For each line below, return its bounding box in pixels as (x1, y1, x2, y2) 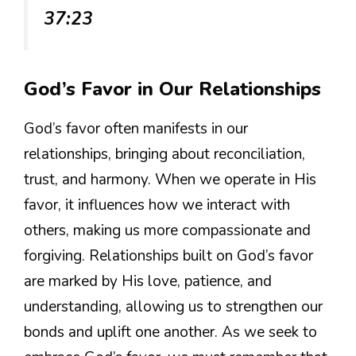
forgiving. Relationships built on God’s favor (24, 245, 313, 266)
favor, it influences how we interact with (24, 194, 290, 215)
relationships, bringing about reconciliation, (24, 143, 305, 164)
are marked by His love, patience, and (24, 270, 272, 292)
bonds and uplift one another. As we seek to (24, 321, 317, 342)
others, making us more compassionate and (24, 219, 311, 241)
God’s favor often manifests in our (24, 118, 248, 139)
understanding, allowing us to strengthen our (24, 296, 323, 317)
